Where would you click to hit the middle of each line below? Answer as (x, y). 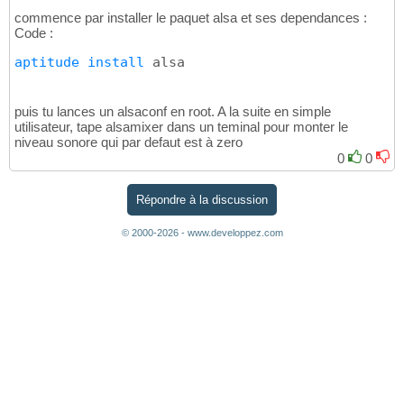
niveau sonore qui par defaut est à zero (129, 142)
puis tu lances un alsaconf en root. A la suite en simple (173, 112)
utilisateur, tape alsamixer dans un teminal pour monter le (181, 127)
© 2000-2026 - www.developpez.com (202, 232)
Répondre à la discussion (202, 199)
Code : (34, 33)
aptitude (47, 63)
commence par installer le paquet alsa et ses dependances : (191, 18)
